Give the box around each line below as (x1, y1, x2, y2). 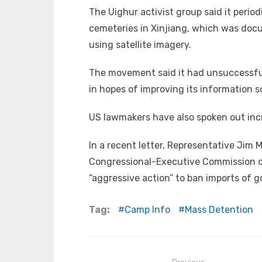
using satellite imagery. (89, 39, 191, 50)
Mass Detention (185, 204, 253, 215)
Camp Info (125, 204, 170, 215)
